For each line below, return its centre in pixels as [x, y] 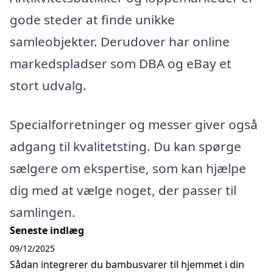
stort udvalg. [48, 86]
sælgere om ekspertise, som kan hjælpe [128, 168]
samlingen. [43, 212]
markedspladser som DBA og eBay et [121, 64]
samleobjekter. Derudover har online [120, 42]
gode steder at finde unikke [92, 20]
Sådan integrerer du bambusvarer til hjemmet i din [127, 265]
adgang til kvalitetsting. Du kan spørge [126, 147]
